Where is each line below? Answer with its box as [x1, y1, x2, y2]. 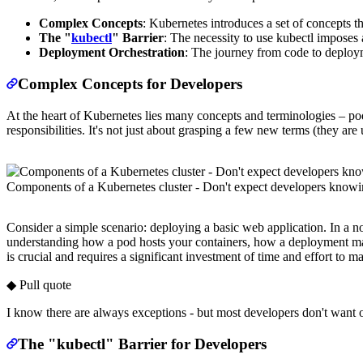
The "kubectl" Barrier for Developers [18, 335, 267, 352]
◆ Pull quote [6, 277, 71, 292]
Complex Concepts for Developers [18, 75, 242, 93]
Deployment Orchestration [39, 45, 185, 60]
